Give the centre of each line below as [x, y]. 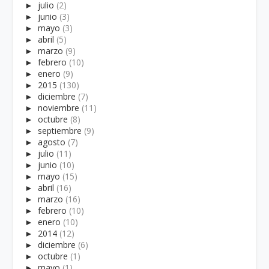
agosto [52, 142]
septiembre [60, 130]
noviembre [59, 107]
